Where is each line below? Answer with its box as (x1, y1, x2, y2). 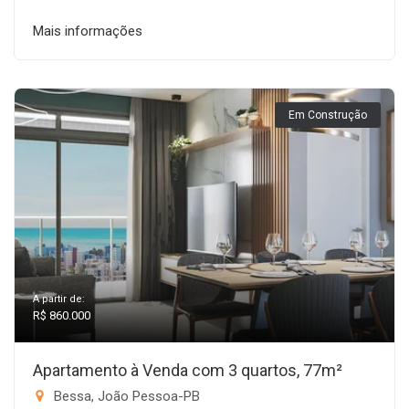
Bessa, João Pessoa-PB (50, 388, 200, 404)
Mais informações (33, 23, 142, 39)
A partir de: (33, 293, 85, 305)
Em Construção (288, 109, 367, 121)
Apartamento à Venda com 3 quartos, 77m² (33, 361, 342, 380)
